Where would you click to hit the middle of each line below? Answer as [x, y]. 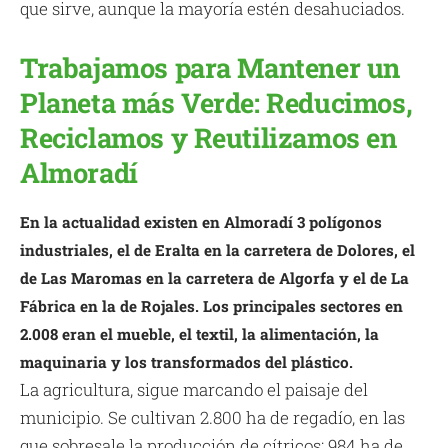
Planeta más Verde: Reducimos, [216, 102]
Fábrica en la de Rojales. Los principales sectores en [211, 305]
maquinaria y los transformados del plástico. [186, 361]
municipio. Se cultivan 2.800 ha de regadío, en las [212, 417]
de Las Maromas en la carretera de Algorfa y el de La [214, 277]
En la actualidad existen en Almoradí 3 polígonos [201, 221]
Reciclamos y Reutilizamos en [208, 137]
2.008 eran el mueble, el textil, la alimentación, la [199, 333]
